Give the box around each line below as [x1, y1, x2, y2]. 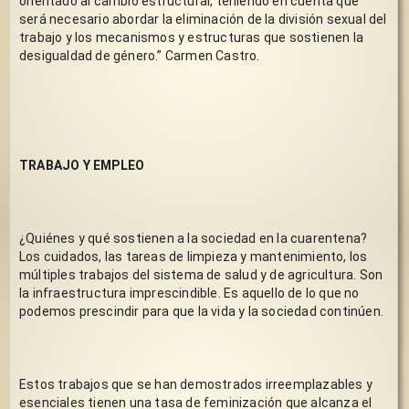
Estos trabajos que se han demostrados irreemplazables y [19, 376, 372, 392]
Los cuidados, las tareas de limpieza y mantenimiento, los [19, 248, 368, 264]
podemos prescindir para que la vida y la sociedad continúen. [19, 303, 383, 319]
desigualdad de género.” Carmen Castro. [19, 47, 260, 63]
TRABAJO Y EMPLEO [19, 157, 145, 173]
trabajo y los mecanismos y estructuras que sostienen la [19, 29, 363, 45]
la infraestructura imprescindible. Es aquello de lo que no [19, 285, 360, 300]
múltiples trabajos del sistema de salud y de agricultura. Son [19, 267, 383, 282]
